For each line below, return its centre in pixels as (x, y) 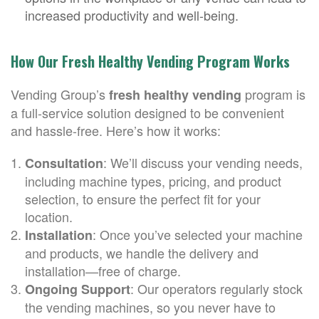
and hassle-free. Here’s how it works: (116, 130)
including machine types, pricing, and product (153, 181)
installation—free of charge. (103, 271)
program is (273, 94)
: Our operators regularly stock (216, 288)
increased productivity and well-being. (132, 15)
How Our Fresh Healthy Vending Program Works (150, 61)
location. (49, 216)
